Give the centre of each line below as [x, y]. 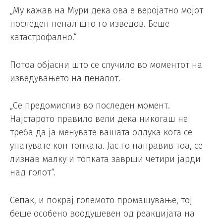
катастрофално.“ [43, 37]
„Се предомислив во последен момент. [90, 106]
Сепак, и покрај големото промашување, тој [101, 200]
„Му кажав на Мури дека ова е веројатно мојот [107, 10]
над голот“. [33, 173]
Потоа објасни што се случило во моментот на [106, 65]
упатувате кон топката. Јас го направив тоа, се [106, 146]
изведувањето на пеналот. [65, 78]
